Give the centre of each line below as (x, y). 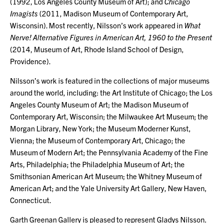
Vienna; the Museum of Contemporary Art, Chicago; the (98, 140)
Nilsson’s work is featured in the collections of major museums (110, 80)
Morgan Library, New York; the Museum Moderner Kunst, (100, 128)
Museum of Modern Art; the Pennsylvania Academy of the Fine (109, 152)
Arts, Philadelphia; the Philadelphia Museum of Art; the (97, 164)
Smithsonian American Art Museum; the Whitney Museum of (106, 176)
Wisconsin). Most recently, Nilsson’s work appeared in (97, 25)
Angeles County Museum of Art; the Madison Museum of (99, 104)
